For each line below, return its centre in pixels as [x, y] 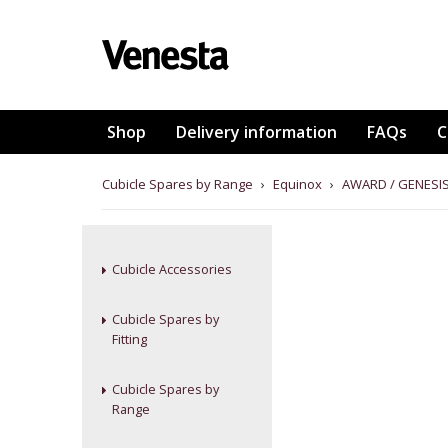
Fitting [129, 339]
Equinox [297, 184]
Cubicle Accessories [172, 269]
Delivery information [256, 132]
